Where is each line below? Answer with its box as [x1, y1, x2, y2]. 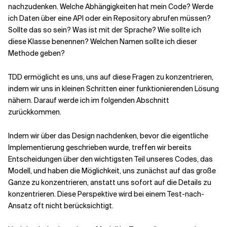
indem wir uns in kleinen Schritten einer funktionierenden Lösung [8, 84, 219, 93]
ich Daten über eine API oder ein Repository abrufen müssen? [8, 14, 211, 23]
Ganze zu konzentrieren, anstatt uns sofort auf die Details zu [8, 178, 211, 187]
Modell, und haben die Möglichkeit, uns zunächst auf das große [8, 166, 216, 175]
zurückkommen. [8, 107, 61, 117]
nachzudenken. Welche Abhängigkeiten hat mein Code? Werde [8, 2, 213, 11]
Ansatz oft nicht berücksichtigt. [8, 201, 113, 210]
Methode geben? [8, 49, 65, 58]
